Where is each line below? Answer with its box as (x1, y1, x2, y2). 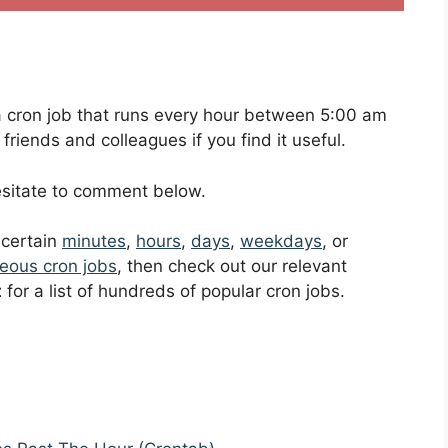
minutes (62, 231, 126, 252)
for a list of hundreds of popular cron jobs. (2, 281, 345, 302)
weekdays (240, 231, 322, 252)
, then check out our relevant (117, 256, 347, 277)
